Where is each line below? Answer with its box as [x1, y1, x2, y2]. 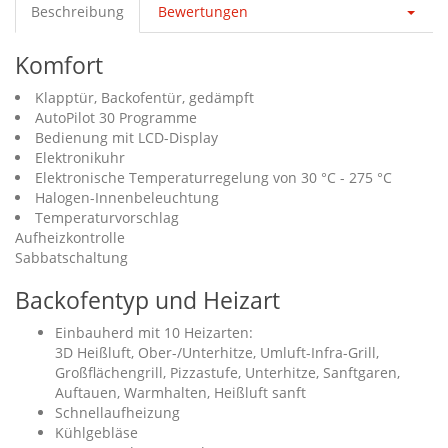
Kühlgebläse [55, 423, 138, 442]
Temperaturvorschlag [35, 208, 179, 227]
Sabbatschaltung [15, 248, 128, 267]
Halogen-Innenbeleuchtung [35, 188, 219, 207]
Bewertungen [158, 2, 248, 21]
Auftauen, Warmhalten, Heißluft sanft [55, 383, 306, 402]
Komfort [15, 49, 103, 81]
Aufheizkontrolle [15, 228, 125, 247]
